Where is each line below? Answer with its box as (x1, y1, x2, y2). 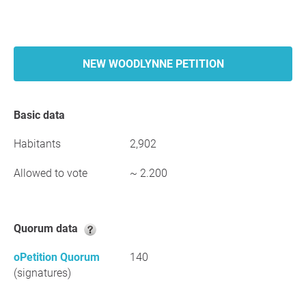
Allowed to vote (14, 167, 87, 180)
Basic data (20, 109, 65, 122)
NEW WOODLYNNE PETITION (82, 57, 224, 70)
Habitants (14, 137, 61, 150)
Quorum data (21, 222, 81, 235)
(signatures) (14, 266, 71, 279)
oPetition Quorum (14, 251, 100, 264)
